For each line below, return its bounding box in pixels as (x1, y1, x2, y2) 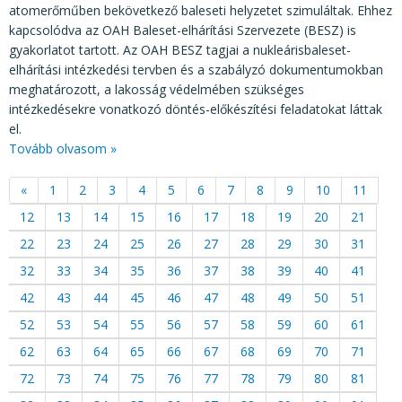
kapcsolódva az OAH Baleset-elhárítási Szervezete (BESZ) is (9, 21, 356, 39)
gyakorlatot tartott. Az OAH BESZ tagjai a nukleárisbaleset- (9, 40, 351, 58)
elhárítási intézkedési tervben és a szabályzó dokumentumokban (9, 60, 383, 78)
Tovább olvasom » (9, 139, 117, 157)
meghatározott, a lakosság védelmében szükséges (9, 80, 304, 98)
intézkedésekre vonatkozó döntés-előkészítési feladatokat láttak (9, 100, 382, 118)
